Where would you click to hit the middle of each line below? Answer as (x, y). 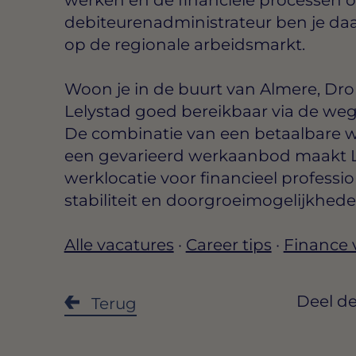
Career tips (228, 244)
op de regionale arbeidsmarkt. (184, 44)
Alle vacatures (119, 244)
